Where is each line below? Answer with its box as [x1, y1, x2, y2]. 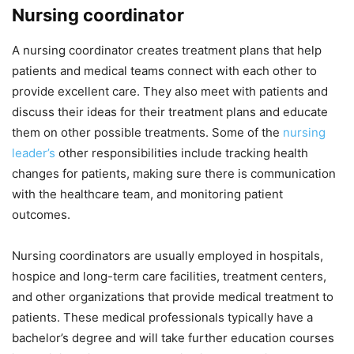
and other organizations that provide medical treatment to [12, 288, 333, 304]
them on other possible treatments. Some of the [12, 124, 283, 140]
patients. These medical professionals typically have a [12, 309, 313, 325]
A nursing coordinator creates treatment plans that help [12, 42, 322, 58]
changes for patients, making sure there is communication [12, 165, 336, 181]
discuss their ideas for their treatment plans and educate [12, 104, 328, 119]
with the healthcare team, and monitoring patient [12, 186, 283, 201]
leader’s [12, 145, 55, 160]
